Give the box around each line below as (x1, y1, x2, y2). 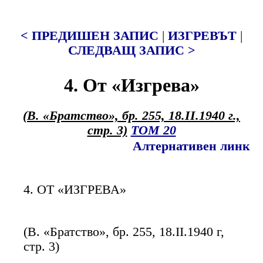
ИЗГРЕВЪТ (168, 29, 237, 43)
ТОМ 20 (130, 123, 176, 138)
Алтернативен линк (133, 139, 250, 154)
